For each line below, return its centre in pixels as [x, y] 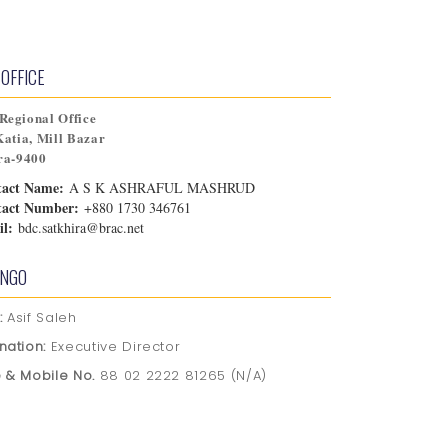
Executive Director [115, 346]
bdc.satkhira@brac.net [79, 227]
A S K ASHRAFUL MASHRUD [160, 187]
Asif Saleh [42, 317]
